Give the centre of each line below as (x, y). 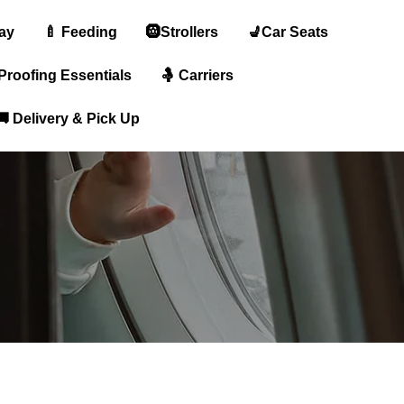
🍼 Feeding (80, 32)
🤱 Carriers (197, 75)
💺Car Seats (288, 32)
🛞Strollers (182, 32)
